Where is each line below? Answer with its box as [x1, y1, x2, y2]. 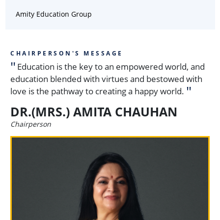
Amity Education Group [15, 9, 92, 19]
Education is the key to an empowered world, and [17, 60, 205, 72]
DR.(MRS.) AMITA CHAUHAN [10, 103, 177, 120]
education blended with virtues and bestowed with [10, 73, 202, 84]
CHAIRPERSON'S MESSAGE [10, 49, 123, 57]
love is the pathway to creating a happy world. [10, 85, 184, 97]
